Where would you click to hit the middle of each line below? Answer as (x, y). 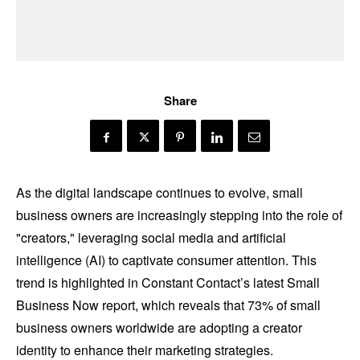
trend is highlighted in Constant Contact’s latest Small (168, 283)
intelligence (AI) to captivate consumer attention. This (166, 260)
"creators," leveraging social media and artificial (151, 238)
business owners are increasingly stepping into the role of (179, 215)
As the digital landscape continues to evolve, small (160, 193)
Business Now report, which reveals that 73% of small (168, 305)
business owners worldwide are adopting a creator (159, 328)
